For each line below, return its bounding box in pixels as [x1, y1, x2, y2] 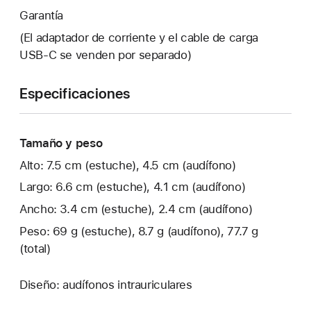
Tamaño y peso [19, 135, 103, 150]
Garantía [19, 8, 64, 22]
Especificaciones [19, 84, 131, 102]
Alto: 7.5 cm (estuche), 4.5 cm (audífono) [19, 158, 236, 172]
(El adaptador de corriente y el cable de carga [19, 30, 258, 44]
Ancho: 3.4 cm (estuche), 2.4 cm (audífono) [19, 202, 253, 217]
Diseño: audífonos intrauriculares [19, 278, 192, 292]
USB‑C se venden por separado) [19, 47, 192, 62]
